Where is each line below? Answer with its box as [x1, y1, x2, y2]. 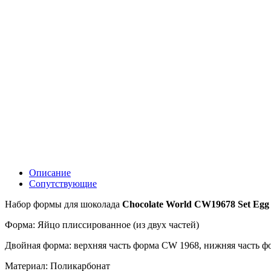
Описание [29, 167, 71, 178]
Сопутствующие [29, 178, 97, 189]
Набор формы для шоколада [5, 198, 122, 209]
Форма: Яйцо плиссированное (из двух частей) [5, 219, 199, 230]
